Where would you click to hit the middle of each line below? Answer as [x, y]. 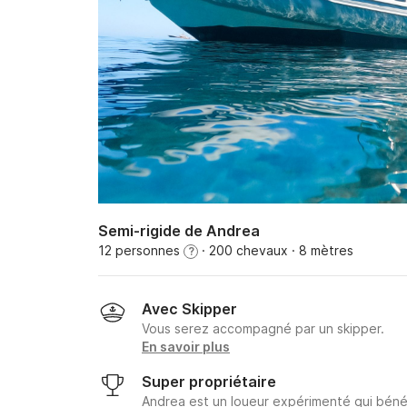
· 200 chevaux [243, 250]
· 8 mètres [321, 250]
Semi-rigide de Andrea [179, 231]
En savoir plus [186, 347]
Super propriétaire [209, 382]
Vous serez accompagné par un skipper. [263, 328]
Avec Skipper [189, 309]
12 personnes [141, 250]
